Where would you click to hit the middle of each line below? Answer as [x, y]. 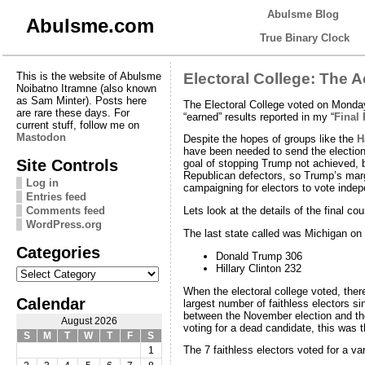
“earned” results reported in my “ [258, 117]
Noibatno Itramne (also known [86, 88]
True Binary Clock [305, 38]
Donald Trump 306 [259, 256]
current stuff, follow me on [77, 125]
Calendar [51, 303]
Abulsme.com [90, 26]
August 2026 [89, 321]
